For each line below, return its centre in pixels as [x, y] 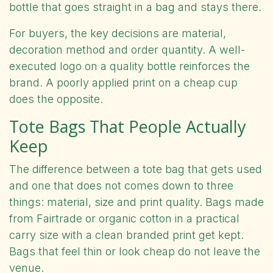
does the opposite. [56, 99]
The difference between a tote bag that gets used [136, 169]
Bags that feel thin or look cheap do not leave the [135, 251]
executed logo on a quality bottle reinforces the [129, 66]
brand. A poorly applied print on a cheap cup [123, 82]
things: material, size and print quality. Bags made [136, 202]
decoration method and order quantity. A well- [127, 49]
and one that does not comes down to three [121, 185]
